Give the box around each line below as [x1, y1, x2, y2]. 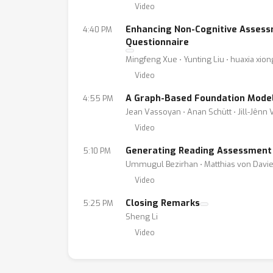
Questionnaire [126, 37, 189, 48]
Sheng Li [126, 211, 158, 222]
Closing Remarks [126, 197, 200, 209]
